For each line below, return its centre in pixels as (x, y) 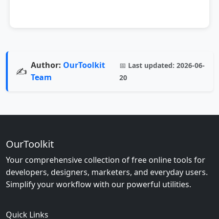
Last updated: (151, 65)
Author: (46, 65)
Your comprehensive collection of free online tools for (106, 160)
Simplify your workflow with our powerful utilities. (99, 184)
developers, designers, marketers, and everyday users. (107, 172)
